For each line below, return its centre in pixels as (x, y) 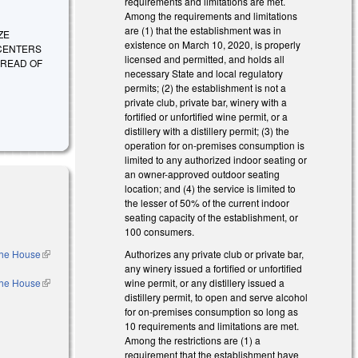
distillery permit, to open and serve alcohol (217, 297)
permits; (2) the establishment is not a (206, 87)
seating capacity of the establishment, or (212, 217)
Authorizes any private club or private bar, (215, 254)
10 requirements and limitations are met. (212, 326)
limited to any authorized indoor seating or (216, 159)
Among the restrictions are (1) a (193, 340)
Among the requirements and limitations (211, 15)
